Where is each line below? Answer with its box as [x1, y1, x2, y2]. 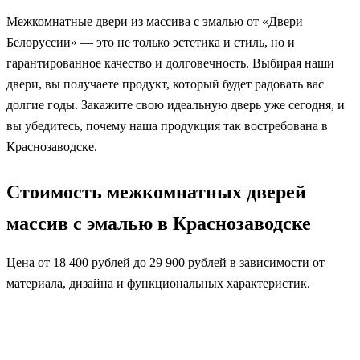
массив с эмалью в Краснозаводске [6, 213, 311, 235]
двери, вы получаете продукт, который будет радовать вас [6, 77, 324, 92]
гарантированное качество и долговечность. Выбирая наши [6, 56, 334, 71]
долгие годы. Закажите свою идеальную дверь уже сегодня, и [6, 98, 345, 112]
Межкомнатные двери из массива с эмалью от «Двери [6, 14, 303, 29]
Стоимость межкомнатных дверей [6, 182, 306, 203]
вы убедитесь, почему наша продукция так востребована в [6, 119, 328, 133]
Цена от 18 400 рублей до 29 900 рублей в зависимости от [6, 256, 325, 270]
